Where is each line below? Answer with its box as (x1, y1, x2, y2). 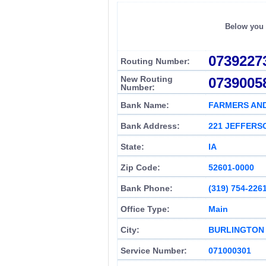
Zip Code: (121, 163, 160, 172)
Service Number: (121, 246, 187, 255)
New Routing (121, 74, 173, 84)
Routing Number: (121, 56, 190, 66)
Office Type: (121, 204, 170, 214)
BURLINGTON (208, 225, 264, 235)
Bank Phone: (121, 183, 173, 193)
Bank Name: (121, 100, 169, 110)
